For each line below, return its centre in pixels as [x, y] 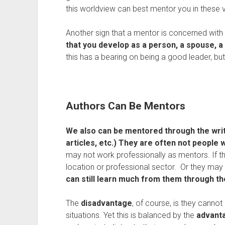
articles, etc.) [91, 143]
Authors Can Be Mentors [125, 106]
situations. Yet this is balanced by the [131, 215]
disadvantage [106, 203]
